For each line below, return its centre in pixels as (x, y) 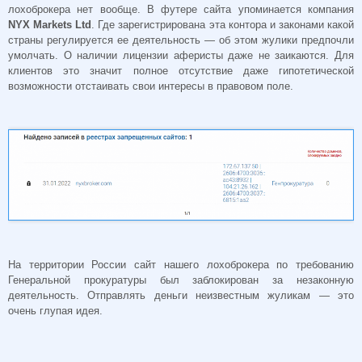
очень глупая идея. (55, 310)
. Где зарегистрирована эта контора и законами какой (223, 24)
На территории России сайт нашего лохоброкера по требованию (181, 264)
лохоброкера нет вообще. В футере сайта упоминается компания (181, 9)
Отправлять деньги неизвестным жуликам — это (221, 295)
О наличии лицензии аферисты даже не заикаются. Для (206, 55)
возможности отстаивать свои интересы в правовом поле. (152, 86)
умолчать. (33, 55)
